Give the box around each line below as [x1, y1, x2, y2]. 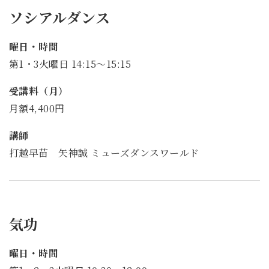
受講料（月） [9, 83, 68, 98]
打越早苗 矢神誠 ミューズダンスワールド [9, 145, 199, 160]
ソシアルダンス [9, 7, 110, 28]
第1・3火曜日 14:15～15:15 [9, 57, 131, 71]
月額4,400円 [9, 101, 65, 115]
